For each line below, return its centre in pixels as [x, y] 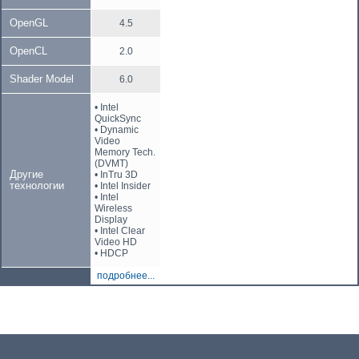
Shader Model [42, 79]
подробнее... [126, 276]
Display [111, 220]
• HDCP [111, 253]
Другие [26, 174]
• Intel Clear [120, 231]
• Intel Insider [123, 186]
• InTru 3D [116, 175]
